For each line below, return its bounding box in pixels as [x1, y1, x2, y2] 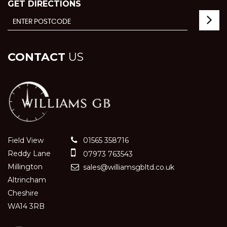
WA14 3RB [8, 202, 45, 211]
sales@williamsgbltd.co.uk [81, 163, 174, 172]
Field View [8, 136, 44, 145]
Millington [8, 162, 43, 172]
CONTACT [8, 50, 65, 64]
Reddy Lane [8, 149, 51, 159]
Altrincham [8, 175, 46, 185]
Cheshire [8, 188, 39, 198]
